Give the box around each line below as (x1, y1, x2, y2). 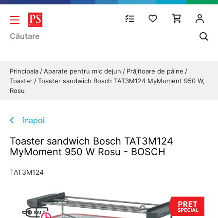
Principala (10, 67, 40, 75)
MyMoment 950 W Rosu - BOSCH (10, 146, 165, 158)
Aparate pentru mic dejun (44, 67, 123, 75)
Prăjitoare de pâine (127, 67, 185, 75)
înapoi (22, 115, 45, 125)
